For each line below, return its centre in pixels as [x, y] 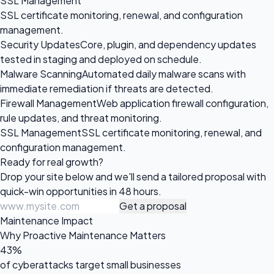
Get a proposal [153, 206]
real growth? [75, 161]
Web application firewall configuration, [183, 103]
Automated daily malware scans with [164, 73]
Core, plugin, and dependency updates [168, 44]
